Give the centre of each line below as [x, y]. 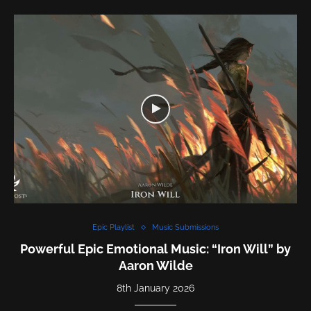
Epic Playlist [114, 227]
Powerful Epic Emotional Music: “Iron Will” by [155, 249]
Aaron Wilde [155, 266]
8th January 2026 [155, 288]
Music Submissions [185, 227]
